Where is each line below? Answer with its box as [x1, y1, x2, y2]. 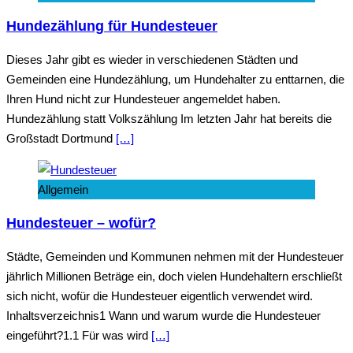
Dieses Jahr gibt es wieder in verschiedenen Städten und [6, 53, 298, 67]
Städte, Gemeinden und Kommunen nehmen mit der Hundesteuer [6, 250, 344, 264]
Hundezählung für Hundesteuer [6, 17, 217, 34]
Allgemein [38, 183, 88, 197]
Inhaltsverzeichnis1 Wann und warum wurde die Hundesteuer [6, 309, 321, 323]
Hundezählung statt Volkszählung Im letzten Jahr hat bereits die [6, 112, 332, 126]
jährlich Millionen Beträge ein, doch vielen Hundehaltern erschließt [6, 269, 342, 284]
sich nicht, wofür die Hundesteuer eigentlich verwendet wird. [6, 289, 313, 303]
